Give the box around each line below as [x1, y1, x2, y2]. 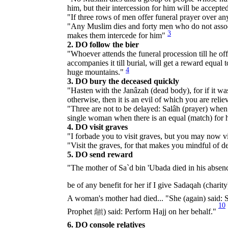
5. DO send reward [67, 150, 133, 159]
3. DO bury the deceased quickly [67, 76, 179, 85]
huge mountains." [67, 67, 126, 76]
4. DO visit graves [67, 122, 128, 131]
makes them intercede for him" [67, 31, 167, 40]
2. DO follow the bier [67, 40, 139, 49]
